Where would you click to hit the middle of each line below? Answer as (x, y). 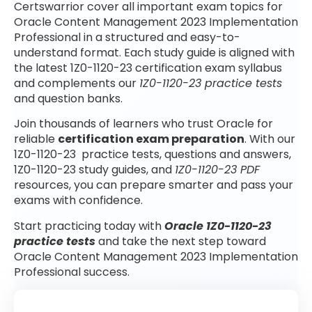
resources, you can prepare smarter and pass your (154, 185)
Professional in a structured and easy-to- (127, 38)
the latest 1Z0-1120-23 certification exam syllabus (148, 68)
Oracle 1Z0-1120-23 (218, 226)
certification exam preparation (151, 139)
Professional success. (72, 272)
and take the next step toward (181, 241)
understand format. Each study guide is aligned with (154, 53)
